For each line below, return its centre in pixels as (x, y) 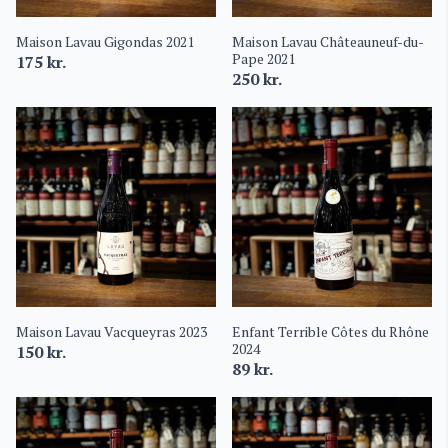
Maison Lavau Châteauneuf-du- (328, 41)
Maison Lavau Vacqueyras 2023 (111, 331)
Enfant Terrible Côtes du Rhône (330, 331)
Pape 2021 (263, 58)
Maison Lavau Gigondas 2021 (105, 41)
